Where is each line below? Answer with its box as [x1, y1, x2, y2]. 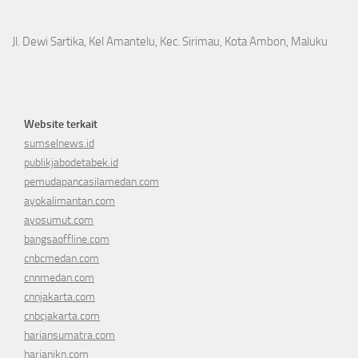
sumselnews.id [24, 137, 94, 151]
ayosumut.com [24, 213, 93, 228]
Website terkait [24, 117, 97, 132]
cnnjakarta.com [24, 290, 95, 304]
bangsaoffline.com [24, 233, 109, 247]
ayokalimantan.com [24, 194, 115, 209]
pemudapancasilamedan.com [24, 175, 159, 189]
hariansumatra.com [24, 328, 115, 343]
